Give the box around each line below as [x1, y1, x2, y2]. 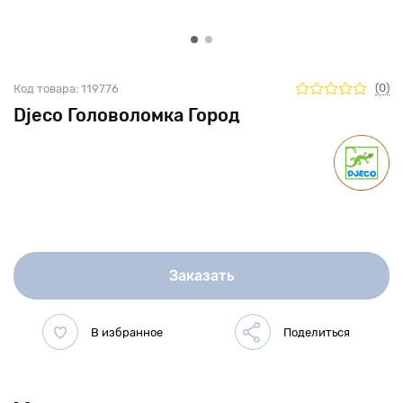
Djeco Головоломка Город [13, 104, 240, 126]
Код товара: [13, 81, 78, 95]
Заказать [168, 266, 235, 284]
